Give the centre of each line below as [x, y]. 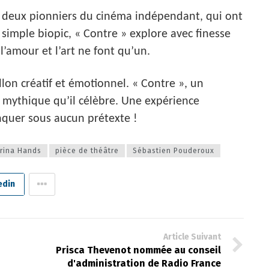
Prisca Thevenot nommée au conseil [138, 250]
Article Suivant [192, 237]
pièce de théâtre [87, 150]
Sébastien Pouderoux [174, 150]
